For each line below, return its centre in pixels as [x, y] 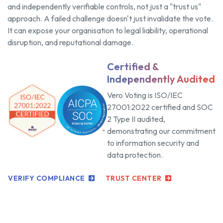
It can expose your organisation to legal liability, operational [108, 31]
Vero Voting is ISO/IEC [145, 95]
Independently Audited [161, 79]
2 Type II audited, [136, 119]
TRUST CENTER [134, 178]
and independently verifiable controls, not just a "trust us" [104, 7]
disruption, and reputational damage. [70, 43]
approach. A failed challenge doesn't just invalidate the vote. [110, 19]
